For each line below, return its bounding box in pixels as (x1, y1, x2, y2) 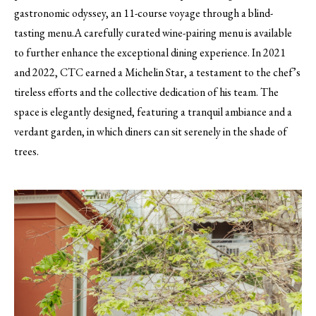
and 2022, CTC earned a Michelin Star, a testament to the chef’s (14, 64, 300, 80)
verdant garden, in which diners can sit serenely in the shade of (14, 123, 287, 139)
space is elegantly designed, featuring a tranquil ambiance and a (14, 104, 292, 119)
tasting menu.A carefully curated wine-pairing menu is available (14, 25, 292, 40)
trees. (14, 143, 39, 159)
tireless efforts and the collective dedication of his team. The (14, 84, 279, 99)
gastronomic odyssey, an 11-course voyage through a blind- (14, 5, 273, 20)
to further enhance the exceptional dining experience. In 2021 (14, 44, 286, 60)
